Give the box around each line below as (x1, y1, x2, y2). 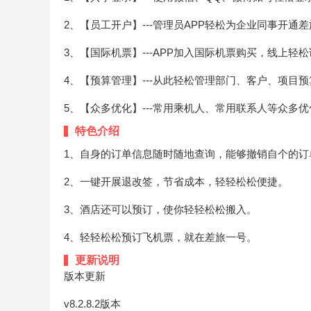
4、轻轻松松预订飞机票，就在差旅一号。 (64, 230, 257, 243)
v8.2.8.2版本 (64, 297, 121, 310)
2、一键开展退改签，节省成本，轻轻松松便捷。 (64, 175, 288, 187)
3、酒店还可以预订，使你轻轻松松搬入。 (64, 203, 257, 215)
